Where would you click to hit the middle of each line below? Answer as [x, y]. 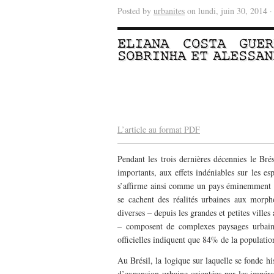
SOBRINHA [152, 57]
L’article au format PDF [159, 129]
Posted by [135, 11]
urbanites [169, 11]
